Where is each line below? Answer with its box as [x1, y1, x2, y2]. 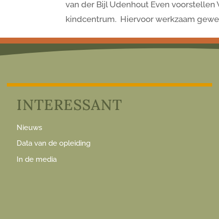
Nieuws [16, 123, 42, 132]
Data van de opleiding [16, 139, 90, 148]
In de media [16, 154, 57, 164]
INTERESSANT [16, 95, 122, 114]
